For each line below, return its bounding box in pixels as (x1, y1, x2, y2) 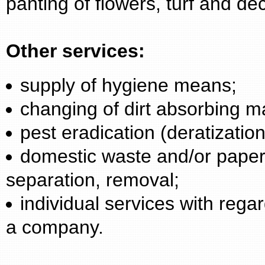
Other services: (6, 40, 145, 62)
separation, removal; (6, 169, 179, 190)
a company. (6, 216, 104, 238)
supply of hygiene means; (20, 75, 237, 96)
